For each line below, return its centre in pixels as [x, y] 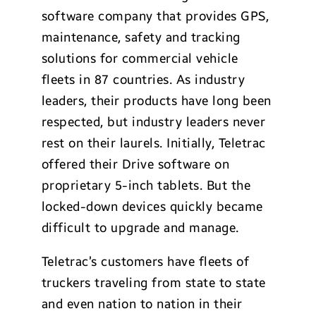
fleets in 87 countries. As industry [143, 80]
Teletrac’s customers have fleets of [145, 262]
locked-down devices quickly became [152, 207]
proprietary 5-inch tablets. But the [146, 186]
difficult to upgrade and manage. [140, 228]
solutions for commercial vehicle [140, 59]
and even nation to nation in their [142, 304]
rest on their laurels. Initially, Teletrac [153, 143]
